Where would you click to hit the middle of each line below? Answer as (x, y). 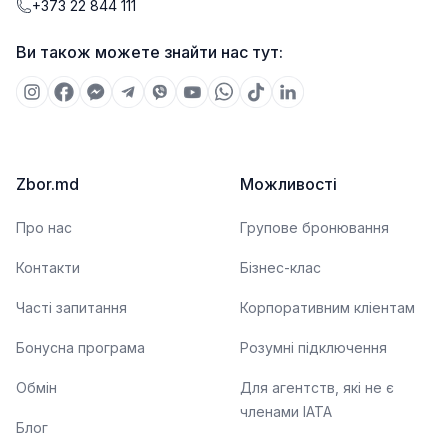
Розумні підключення (313, 347)
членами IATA (286, 411)
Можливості (288, 184)
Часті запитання (71, 307)
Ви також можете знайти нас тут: (149, 52)
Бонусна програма (80, 347)
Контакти (48, 267)
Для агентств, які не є (317, 387)
